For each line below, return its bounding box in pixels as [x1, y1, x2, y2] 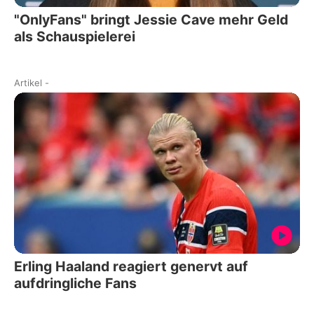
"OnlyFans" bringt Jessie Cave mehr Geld [14, 11, 288, 29]
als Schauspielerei [14, 28, 135, 46]
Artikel [14, 77, 42, 89]
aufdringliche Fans [14, 274, 137, 292]
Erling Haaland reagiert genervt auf [14, 257, 248, 275]
